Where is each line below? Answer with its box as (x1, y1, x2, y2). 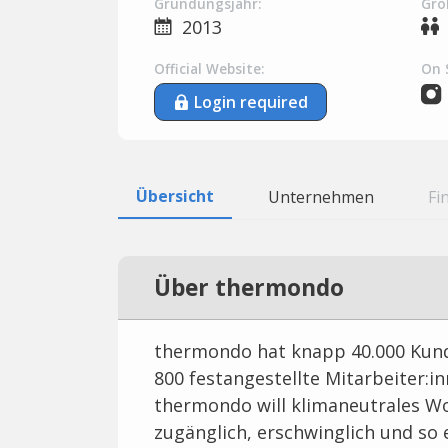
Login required (193, 91, 308, 114)
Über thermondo (154, 272, 344, 304)
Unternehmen (268, 186, 374, 209)
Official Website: (154, 59, 264, 78)
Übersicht (136, 185, 214, 208)
